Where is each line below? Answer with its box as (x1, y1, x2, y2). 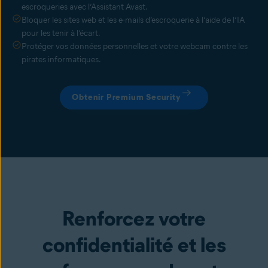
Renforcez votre (62, 206, 206, 232)
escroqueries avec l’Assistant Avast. (22, 2, 148, 13)
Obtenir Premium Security (72, 92, 181, 103)
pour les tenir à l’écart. (22, 28, 100, 39)
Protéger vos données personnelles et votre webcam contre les (22, 41, 248, 52)
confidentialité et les (42, 232, 226, 258)
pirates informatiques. (22, 54, 101, 65)
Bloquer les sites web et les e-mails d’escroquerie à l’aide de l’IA (22, 15, 245, 26)
